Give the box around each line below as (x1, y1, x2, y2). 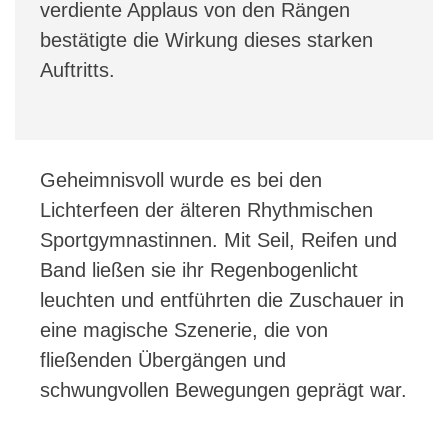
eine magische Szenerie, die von (40, 318, 328, 341)
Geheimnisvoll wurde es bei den (40, 168, 322, 191)
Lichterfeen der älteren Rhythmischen (40, 198, 373, 221)
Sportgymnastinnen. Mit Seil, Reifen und (40, 228, 397, 251)
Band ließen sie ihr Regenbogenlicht (40, 258, 358, 281)
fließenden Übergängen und (40, 348, 286, 371)
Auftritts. (40, 58, 115, 81)
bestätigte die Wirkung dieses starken (40, 28, 373, 51)
